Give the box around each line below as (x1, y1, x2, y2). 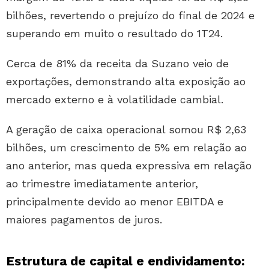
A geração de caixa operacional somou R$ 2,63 (6, 123, 246, 136)
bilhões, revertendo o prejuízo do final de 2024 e (6, 9, 255, 22)
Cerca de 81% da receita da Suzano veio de (6, 57, 229, 70)
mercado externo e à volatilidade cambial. (6, 93, 223, 106)
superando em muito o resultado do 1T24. (6, 27, 223, 40)
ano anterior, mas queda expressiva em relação (6, 159, 252, 172)
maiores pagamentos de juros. (6, 213, 162, 226)
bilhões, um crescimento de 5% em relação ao (6, 141, 247, 154)
